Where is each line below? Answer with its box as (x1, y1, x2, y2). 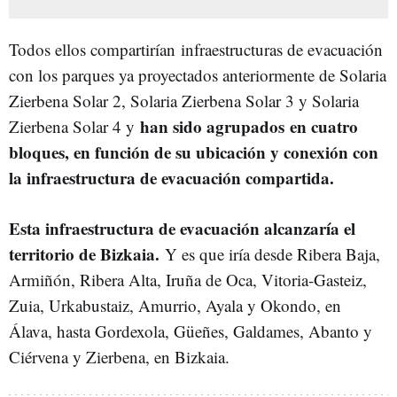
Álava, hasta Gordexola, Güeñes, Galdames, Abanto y (9, 319, 372, 342)
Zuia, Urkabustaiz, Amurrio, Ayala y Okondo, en (9, 293, 341, 316)
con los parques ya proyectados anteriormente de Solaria (9, 63, 386, 86)
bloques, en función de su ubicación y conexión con (9, 139, 378, 164)
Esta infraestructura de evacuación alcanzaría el (9, 215, 355, 240)
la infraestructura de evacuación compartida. (9, 165, 334, 190)
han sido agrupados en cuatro (140, 113, 358, 138)
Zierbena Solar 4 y (9, 114, 140, 137)
